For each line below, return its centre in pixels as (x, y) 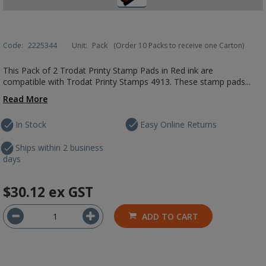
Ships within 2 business (59, 148)
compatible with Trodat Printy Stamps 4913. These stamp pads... (127, 82)
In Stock (31, 124)
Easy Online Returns (179, 124)
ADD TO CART (170, 216)
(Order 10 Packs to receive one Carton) (179, 45)
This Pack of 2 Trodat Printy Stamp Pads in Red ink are (108, 70)
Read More (25, 99)
